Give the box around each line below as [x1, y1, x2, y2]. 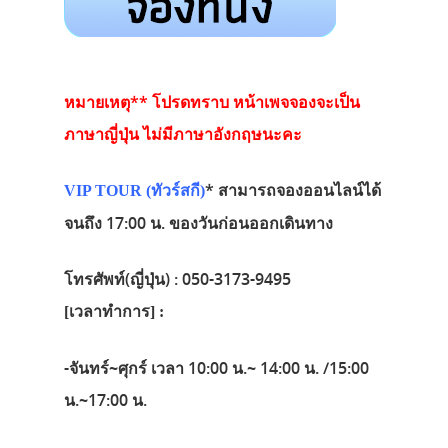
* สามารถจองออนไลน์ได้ [205, 179, 381, 202]
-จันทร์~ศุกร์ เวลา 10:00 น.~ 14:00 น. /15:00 [64, 357, 369, 380]
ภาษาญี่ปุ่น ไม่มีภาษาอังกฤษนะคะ [64, 123, 302, 146]
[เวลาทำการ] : [64, 303, 168, 321]
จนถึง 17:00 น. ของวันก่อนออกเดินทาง [64, 212, 333, 235]
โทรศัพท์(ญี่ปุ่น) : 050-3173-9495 [64, 268, 291, 291]
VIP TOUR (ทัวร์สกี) [64, 182, 205, 200]
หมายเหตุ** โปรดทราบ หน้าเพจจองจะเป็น [64, 91, 360, 114]
